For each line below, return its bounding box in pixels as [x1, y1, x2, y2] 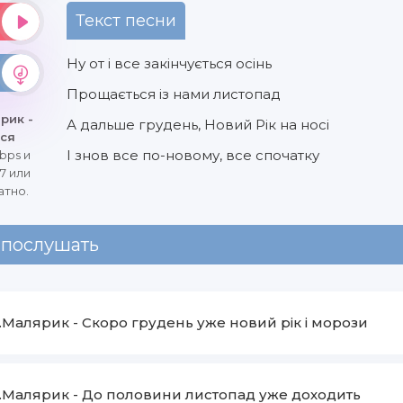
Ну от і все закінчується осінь [67, 55, 272, 72]
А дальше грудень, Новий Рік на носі [67, 116, 329, 133]
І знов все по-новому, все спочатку [67, 147, 319, 164]
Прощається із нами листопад [67, 85, 281, 103]
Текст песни [76, 11, 176, 31]
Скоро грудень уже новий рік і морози [82, 314, 368, 331]
